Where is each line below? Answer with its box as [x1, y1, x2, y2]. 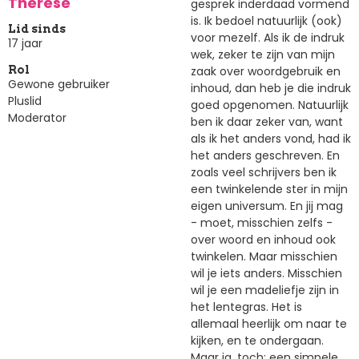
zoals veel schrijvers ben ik [191, 163, 337, 180]
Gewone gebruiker [8, 76, 110, 93]
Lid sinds [8, 22, 66, 36]
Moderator [8, 110, 67, 127]
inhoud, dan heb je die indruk [191, 79, 351, 96]
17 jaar [8, 35, 42, 52]
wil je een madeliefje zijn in [191, 281, 339, 298]
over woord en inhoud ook [191, 231, 336, 248]
